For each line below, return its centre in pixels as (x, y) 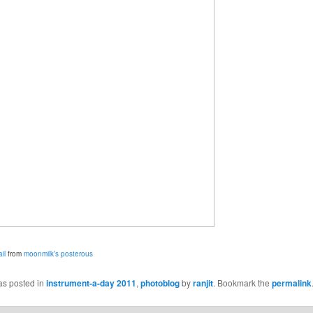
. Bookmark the (242, 282)
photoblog (160, 283)
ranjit (203, 283)
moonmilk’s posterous (58, 254)
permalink (291, 283)
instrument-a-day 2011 (91, 283)
